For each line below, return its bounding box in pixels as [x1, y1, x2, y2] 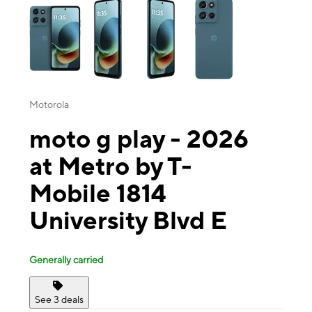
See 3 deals [35, 293, 84, 305]
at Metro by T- [29, 151, 192, 181]
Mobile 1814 [29, 178, 166, 208]
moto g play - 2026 [29, 124, 249, 154]
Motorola [29, 99, 69, 111]
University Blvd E [29, 205, 227, 235]
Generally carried [29, 253, 103, 265]
